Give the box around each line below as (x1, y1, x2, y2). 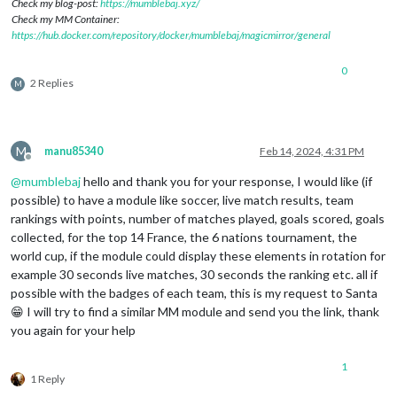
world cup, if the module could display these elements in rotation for (11, 247, 385, 263)
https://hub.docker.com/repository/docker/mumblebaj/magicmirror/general (12, 27, 331, 42)
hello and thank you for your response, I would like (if (81, 173, 372, 189)
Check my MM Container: (12, 12, 120, 26)
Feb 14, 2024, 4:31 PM (260, 144, 364, 158)
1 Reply (30, 371, 65, 385)
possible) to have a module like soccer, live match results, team (11, 191, 354, 207)
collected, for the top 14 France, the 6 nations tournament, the (11, 229, 357, 245)
